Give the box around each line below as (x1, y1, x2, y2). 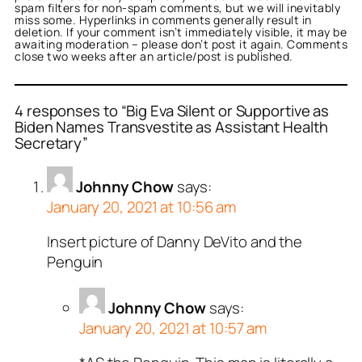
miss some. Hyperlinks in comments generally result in (15, 12, 312, 28)
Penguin (47, 251, 103, 273)
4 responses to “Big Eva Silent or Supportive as (15, 100, 330, 122)
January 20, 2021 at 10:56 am (47, 196, 237, 217)
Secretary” (15, 133, 89, 154)
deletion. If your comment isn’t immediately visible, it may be (15, 24, 347, 40)
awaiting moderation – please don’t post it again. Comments (15, 36, 347, 53)
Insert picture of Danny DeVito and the (47, 231, 303, 253)
